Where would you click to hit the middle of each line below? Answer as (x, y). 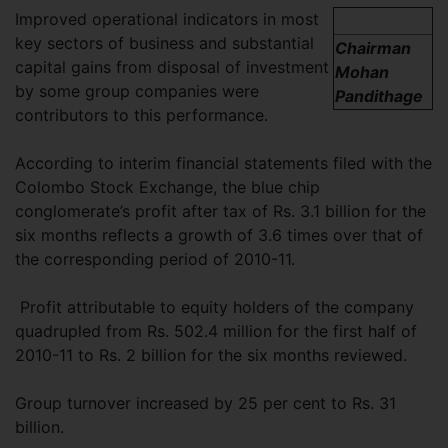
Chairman (373, 48)
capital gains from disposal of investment (172, 67)
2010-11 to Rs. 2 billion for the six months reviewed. (211, 355)
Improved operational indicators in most (167, 19)
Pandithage (379, 96)
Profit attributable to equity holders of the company (214, 307)
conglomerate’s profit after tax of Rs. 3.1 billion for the (220, 211)
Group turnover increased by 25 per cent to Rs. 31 (205, 403)
